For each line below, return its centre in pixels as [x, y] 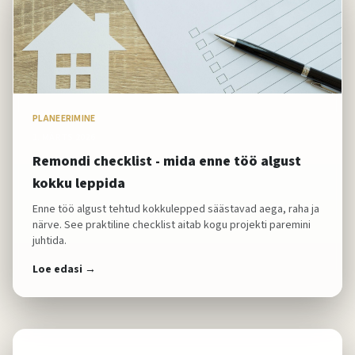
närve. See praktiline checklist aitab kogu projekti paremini [172, 225]
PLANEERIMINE [64, 118]
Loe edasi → [64, 269]
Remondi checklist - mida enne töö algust [167, 161]
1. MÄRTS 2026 [64, 137]
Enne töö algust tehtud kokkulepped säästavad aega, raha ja [176, 209]
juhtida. [50, 241]
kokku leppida [79, 183]
